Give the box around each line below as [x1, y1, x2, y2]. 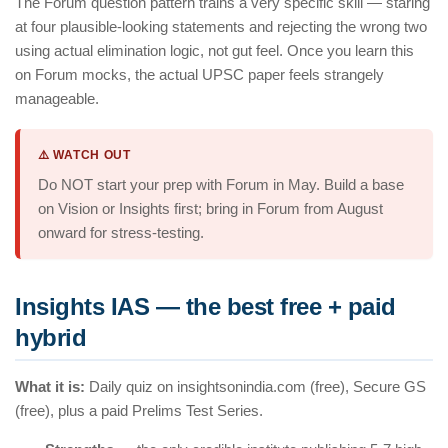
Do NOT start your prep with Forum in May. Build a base [38, 176, 404, 194]
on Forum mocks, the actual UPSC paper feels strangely [15, 66, 384, 84]
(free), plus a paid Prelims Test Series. [15, 402, 263, 420]
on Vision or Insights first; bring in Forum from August [38, 200, 383, 218]
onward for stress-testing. [38, 224, 204, 242]
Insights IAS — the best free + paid [15, 293, 396, 321]
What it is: [15, 378, 85, 396]
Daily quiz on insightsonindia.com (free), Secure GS [85, 378, 426, 396]
